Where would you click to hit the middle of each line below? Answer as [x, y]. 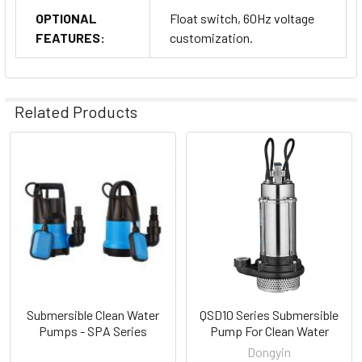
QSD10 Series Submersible [269, 315]
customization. [211, 38]
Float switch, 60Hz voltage [242, 19]
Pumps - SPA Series [93, 331]
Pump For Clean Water [269, 331]
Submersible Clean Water [93, 315]
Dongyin [269, 352]
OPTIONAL [66, 19]
